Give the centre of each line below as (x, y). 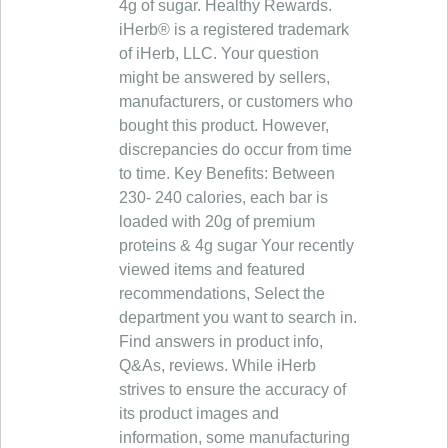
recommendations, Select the (222, 293)
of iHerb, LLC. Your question (219, 53)
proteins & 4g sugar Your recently (236, 245)
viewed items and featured (212, 269)
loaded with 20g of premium (217, 221)
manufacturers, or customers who (236, 101)
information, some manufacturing (234, 437)
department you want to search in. (238, 317)
